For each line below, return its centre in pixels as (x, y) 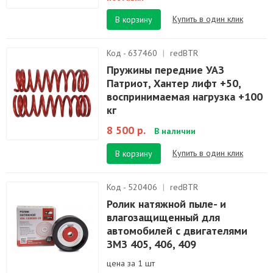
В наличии (175, 131)
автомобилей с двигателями (177, 231)
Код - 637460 (133, 53)
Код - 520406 (133, 187)
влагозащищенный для (163, 217)
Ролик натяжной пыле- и (166, 204)
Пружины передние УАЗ (165, 70)
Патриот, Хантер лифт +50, (174, 83)
